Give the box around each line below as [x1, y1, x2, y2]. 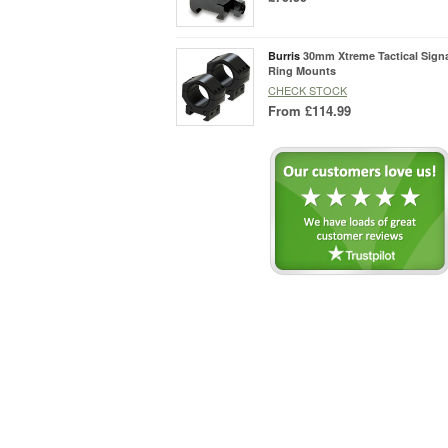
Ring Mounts [268, 62, 336, 78]
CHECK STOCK [268, 81, 347, 98]
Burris [268, 47, 300, 63]
